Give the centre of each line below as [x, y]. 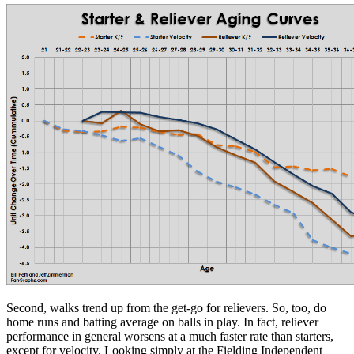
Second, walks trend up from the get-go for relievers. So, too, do [166, 307]
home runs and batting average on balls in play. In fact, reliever [162, 322]
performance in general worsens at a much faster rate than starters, [170, 336]
